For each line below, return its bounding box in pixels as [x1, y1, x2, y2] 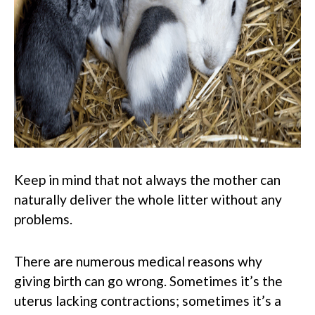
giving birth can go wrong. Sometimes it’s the [14, 272, 283, 289]
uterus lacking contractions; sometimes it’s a [14, 292, 281, 309]
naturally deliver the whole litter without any [14, 191, 282, 207]
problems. [14, 210, 72, 227]
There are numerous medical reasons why [14, 252, 262, 269]
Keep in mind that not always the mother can [14, 171, 281, 188]
